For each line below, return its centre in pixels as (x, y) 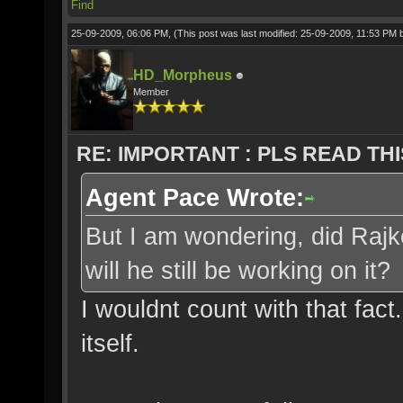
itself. (110, 343)
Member (151, 92)
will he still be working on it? (238, 270)
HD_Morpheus (183, 75)
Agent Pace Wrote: (195, 197)
